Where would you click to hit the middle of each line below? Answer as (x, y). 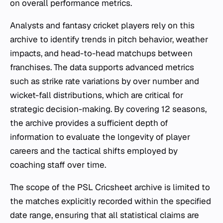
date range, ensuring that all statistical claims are (105, 215)
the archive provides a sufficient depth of (89, 123)
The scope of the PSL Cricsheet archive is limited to (110, 187)
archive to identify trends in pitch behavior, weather (109, 39)
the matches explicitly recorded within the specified (111, 201)
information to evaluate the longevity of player (100, 137)
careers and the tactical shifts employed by (94, 151)
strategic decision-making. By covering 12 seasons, (108, 109)
